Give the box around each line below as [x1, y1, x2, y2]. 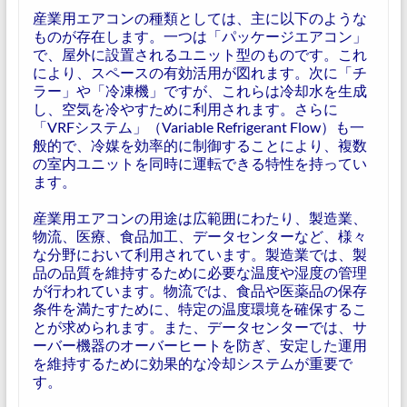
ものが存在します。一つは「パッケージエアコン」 [32, 27, 367, 45]
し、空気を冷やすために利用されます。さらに [32, 100, 338, 117]
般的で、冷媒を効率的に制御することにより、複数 [32, 136, 367, 154]
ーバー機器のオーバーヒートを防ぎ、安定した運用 [32, 336, 367, 353]
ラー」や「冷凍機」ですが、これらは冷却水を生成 [32, 82, 367, 99]
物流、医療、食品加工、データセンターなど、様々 [32, 227, 367, 244]
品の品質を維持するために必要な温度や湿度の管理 [32, 263, 367, 281]
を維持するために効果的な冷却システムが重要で [32, 354, 352, 372]
